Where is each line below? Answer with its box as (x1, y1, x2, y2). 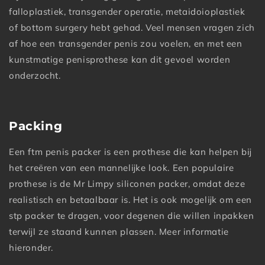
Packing (9, 119, 63, 134)
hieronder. (9, 241, 53, 253)
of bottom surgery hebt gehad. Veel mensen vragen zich (9, 22, 255, 34)
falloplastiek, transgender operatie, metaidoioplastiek (9, 6, 245, 18)
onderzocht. (9, 70, 61, 82)
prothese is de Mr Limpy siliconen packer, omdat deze (9, 177, 245, 189)
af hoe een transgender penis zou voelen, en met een (9, 38, 243, 50)
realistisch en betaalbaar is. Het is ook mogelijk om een (9, 193, 253, 205)
